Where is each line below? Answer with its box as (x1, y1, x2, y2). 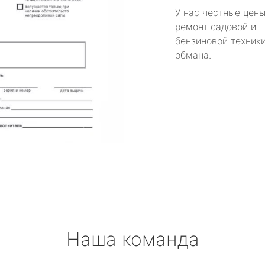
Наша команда (66, 228, 199, 251)
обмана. (175, 49, 211, 61)
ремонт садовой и (175, 20, 256, 33)
